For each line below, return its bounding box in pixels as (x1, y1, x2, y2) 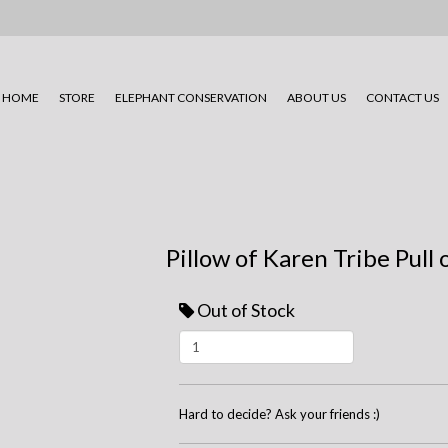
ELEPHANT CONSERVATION (114, 90, 267, 106)
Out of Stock (197, 299, 295, 322)
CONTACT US (365, 90, 439, 106)
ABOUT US (286, 90, 346, 106)
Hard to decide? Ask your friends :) (179, 406, 380, 423)
